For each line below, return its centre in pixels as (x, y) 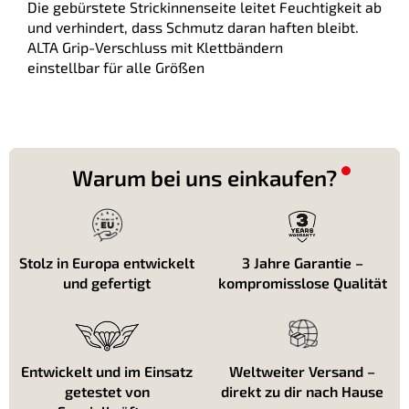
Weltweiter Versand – (302, 371)
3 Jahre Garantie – (302, 262)
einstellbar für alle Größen (116, 67)
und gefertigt (107, 283)
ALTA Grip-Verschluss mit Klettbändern (155, 47)
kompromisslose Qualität (302, 283)
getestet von (107, 391)
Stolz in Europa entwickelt (107, 262)
